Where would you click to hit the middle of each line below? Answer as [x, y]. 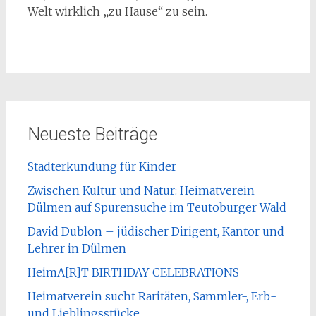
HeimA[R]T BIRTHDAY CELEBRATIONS [133, 272]
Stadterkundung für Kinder [102, 166]
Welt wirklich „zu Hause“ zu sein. [117, 11]
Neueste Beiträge [92, 134]
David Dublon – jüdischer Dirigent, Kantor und [156, 231]
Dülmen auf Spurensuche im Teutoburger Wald [157, 207]
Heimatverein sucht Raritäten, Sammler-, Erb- [152, 296]
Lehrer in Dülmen [77, 248]
